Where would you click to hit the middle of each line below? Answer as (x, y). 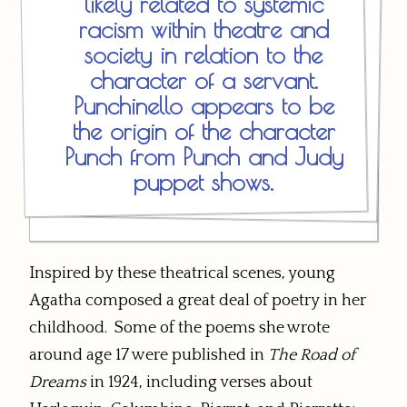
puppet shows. (203, 182)
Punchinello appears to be (203, 106)
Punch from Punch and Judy (203, 157)
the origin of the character (203, 131)
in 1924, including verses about (199, 382)
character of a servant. (203, 80)
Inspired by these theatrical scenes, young (182, 273)
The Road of (312, 355)
